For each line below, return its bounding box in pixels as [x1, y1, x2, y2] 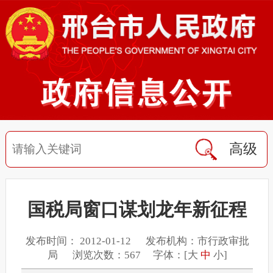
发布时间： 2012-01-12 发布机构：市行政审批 [25, 235, 249, 247]
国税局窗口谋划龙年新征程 [27, 199, 247, 219]
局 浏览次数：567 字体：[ [47, 249, 188, 261]
